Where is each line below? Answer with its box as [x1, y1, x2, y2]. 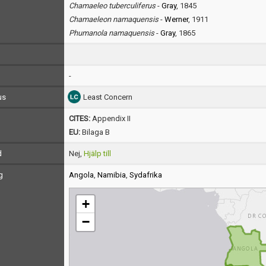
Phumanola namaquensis [68, 28, 154, 37]
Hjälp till [83, 149, 111, 158]
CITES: [68, 114, 92, 123]
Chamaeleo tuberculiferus [68, 1, 156, 10]
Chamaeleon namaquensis [68, 15, 159, 24]
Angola [68, 170, 94, 179]
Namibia [97, 170, 126, 179]
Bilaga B [80, 128, 110, 137]
